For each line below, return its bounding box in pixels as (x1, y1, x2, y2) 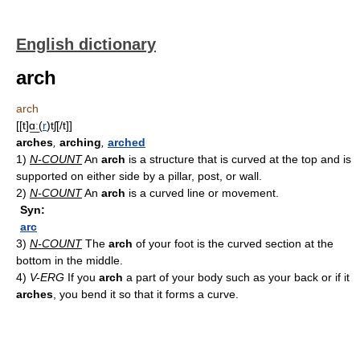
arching (59, 136, 101, 149)
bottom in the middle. (16, 254, 123, 267)
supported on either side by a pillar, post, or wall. (16, 170, 262, 182)
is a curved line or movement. (125, 186, 279, 199)
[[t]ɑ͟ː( (16, 119, 43, 132)
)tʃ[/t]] (47, 119, 72, 132)
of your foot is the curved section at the (133, 237, 333, 250)
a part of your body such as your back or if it (123, 271, 350, 284)
